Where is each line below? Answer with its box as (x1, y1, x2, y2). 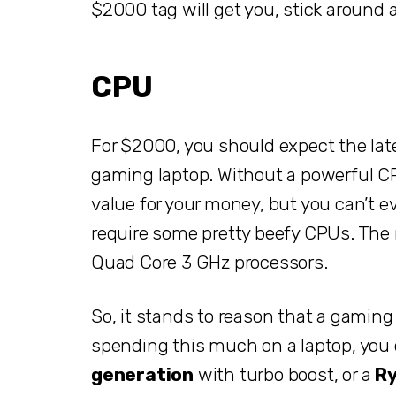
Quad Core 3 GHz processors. (91, 250, 332, 273)
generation (91, 362, 194, 385)
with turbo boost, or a (194, 362, 376, 385)
